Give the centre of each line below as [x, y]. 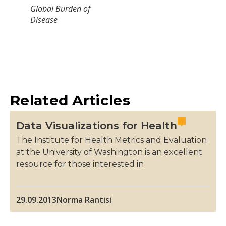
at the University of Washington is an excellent [109, 152]
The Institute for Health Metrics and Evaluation [111, 140]
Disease [44, 19]
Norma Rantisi [84, 200]
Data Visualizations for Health [97, 126]
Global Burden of [60, 8]
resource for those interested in [80, 164]
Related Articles [70, 101]
